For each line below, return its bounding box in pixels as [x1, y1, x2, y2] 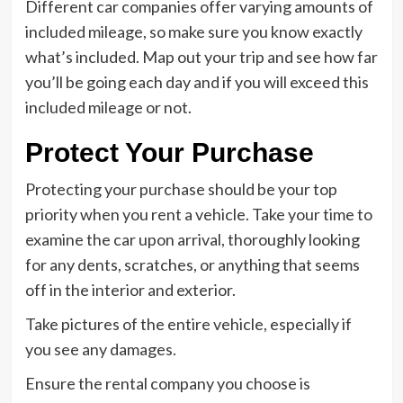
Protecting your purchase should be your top [24, 179, 337, 199]
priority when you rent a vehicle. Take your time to [24, 204, 372, 224]
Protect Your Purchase [24, 138, 321, 167]
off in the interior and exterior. [24, 280, 238, 300]
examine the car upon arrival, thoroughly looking [24, 229, 360, 249]
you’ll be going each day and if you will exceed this [24, 72, 369, 92]
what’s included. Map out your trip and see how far [24, 47, 378, 67]
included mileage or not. [24, 97, 194, 117]
